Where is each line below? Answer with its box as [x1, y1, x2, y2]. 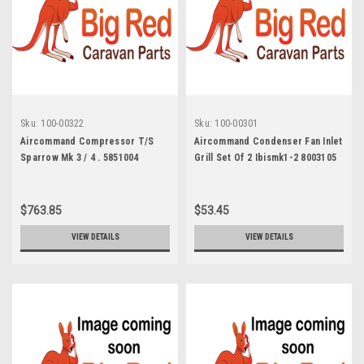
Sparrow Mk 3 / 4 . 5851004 [20, 151, 139, 163]
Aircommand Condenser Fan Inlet [194, 135, 343, 147]
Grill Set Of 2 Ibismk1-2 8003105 [194, 151, 336, 163]
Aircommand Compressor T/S [20, 135, 154, 147]
